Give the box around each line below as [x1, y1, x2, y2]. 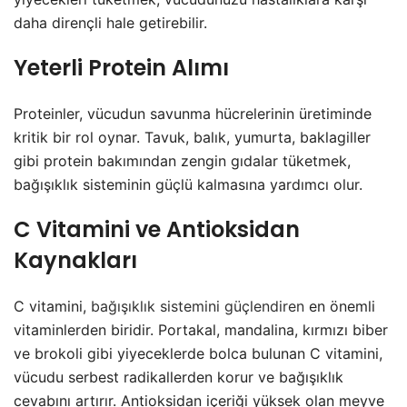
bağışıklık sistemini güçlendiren [91, 297, 304, 316]
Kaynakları [14, 245, 137, 276]
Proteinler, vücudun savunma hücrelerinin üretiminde [14, 104, 372, 124]
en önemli [304, 297, 375, 316]
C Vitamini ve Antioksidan [14, 214, 300, 245]
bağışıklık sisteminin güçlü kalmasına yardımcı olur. [14, 175, 362, 194]
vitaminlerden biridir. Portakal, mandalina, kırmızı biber [14, 321, 388, 340]
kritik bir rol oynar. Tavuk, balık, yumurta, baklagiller [14, 128, 371, 147]
